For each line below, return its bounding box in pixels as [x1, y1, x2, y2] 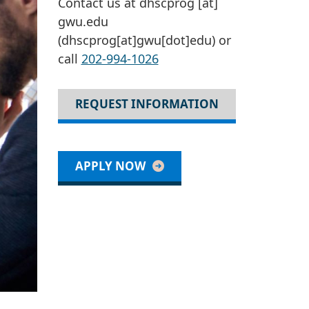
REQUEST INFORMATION [74, 96, 219, 112]
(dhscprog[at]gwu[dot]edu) [57, 32, 215, 49]
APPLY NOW [74, 158, 146, 175]
